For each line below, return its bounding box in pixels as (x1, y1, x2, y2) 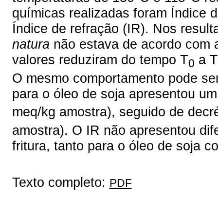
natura (12, 36, 50, 52)
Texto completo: (12, 174, 109, 190)
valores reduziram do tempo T (12, 52, 188, 68)
